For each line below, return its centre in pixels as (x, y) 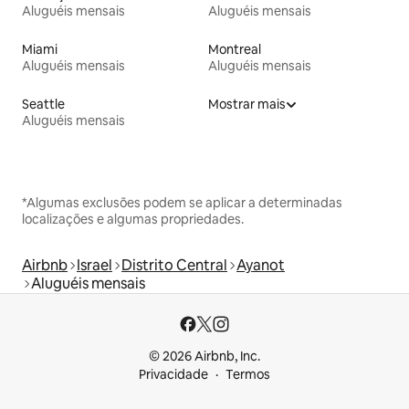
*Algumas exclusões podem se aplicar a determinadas (182, 202)
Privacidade (173, 374)
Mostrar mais (247, 104)
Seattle (43, 104)
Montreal (235, 49)
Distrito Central (174, 265)
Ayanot (261, 265)
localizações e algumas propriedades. (133, 219)
